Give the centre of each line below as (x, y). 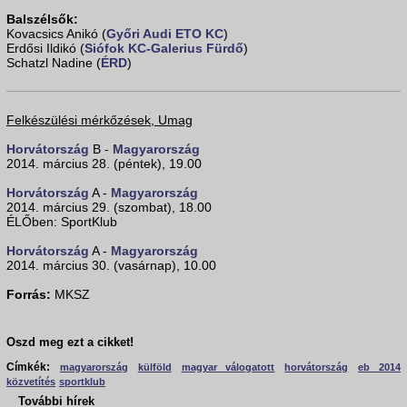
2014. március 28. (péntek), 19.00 (104, 164)
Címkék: (28, 367)
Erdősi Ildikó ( (45, 49)
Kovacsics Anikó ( (56, 34)
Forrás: (29, 295)
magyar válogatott (228, 367)
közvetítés (31, 382)
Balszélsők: (42, 20)
